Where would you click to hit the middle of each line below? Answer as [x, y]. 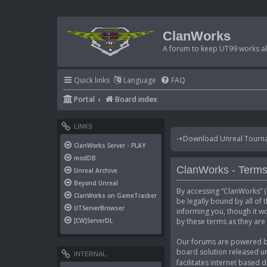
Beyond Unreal [96, 183]
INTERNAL [89, 254]
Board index [136, 100]
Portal [84, 100]
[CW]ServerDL [93, 221]
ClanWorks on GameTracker [115, 196]
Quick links [92, 80]
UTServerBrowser [99, 208]
